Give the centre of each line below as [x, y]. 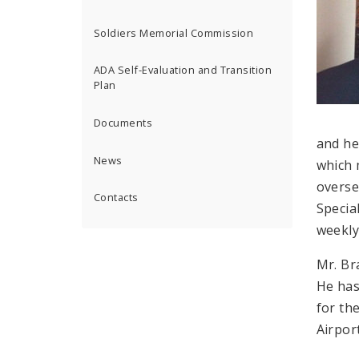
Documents [123, 123]
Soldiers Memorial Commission [174, 32]
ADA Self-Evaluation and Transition [183, 70]
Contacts [116, 198]
